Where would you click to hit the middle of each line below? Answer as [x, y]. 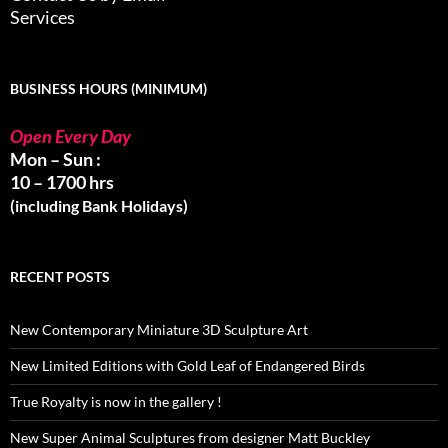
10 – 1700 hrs [62, 181]
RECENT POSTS [60, 276]
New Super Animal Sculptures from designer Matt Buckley [190, 437]
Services [42, 16]
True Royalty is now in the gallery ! [116, 401]
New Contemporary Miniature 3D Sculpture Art [159, 329]
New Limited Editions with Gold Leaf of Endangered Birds [187, 365]
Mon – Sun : [55, 158]
